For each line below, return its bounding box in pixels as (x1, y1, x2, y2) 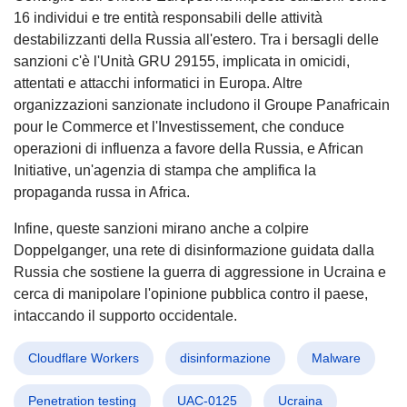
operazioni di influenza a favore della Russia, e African (14, 140, 363, 156)
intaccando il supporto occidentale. (14, 307, 237, 323)
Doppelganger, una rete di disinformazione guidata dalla (14, 242, 374, 258)
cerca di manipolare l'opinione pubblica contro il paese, (14, 285, 368, 302)
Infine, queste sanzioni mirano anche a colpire (14, 220, 309, 236)
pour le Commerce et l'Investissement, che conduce (14, 118, 344, 134)
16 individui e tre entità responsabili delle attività (14, 9, 323, 25)
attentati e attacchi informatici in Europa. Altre (14, 74, 303, 91)
